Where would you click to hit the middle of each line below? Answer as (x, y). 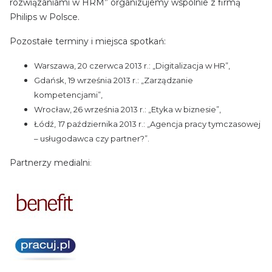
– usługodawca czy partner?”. (92, 138)
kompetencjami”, (68, 94)
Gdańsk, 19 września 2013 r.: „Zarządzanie (114, 80)
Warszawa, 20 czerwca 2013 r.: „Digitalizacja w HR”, (132, 65)
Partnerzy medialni (50, 162)
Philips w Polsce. (45, 17)
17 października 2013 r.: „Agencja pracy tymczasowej (159, 124)
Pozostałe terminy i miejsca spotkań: (88, 41)
